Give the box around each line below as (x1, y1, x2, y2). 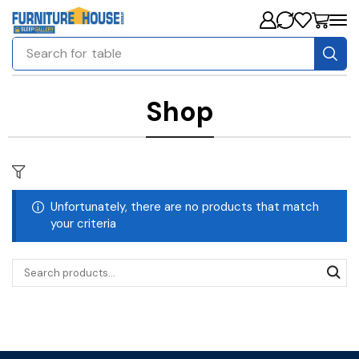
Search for (26, 44, 88, 62)
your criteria (50, 216, 116, 232)
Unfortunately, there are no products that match (50, 199, 319, 216)
